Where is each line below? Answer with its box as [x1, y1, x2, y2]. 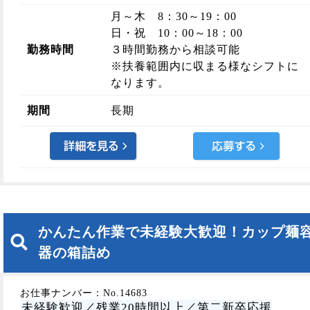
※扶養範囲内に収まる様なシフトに [110, 60, 299, 72]
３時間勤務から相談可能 [110, 44, 240, 55]
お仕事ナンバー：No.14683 [19, 288, 147, 298]
